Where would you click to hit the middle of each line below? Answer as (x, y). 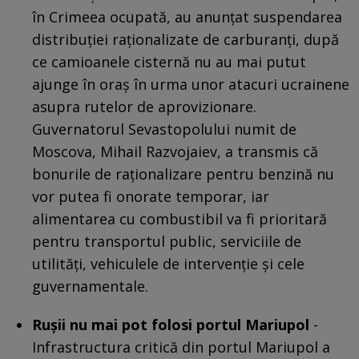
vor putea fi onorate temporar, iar (151, 196)
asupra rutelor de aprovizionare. (144, 106)
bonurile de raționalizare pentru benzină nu (183, 173)
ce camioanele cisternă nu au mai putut (169, 61)
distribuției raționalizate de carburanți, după (186, 39)
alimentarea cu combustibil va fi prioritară (179, 218)
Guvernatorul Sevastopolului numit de (164, 129)
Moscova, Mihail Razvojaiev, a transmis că (175, 151)
